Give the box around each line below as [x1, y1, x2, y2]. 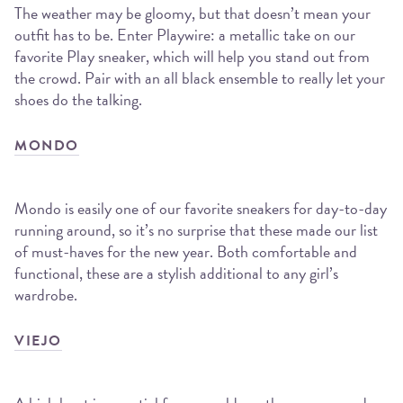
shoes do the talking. [14, 87, 142, 112]
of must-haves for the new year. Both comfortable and [14, 239, 357, 264]
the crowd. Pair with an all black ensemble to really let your [14, 66, 385, 91]
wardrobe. [14, 282, 77, 308]
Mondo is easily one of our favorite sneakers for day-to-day [14, 196, 387, 221]
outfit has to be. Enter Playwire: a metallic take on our [14, 22, 355, 48]
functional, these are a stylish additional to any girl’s [14, 261, 338, 286]
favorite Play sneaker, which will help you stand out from [14, 44, 370, 69]
